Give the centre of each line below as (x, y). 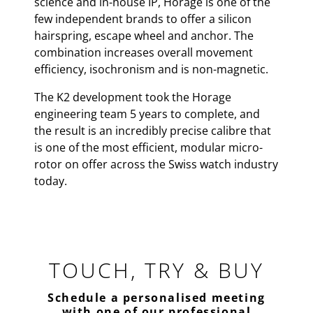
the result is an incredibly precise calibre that (153, 131)
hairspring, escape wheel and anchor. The (144, 36)
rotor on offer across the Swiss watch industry (156, 164)
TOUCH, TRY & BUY (156, 270)
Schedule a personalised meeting (156, 298)
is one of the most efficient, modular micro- (148, 147)
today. (52, 181)
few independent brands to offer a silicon (143, 19)
